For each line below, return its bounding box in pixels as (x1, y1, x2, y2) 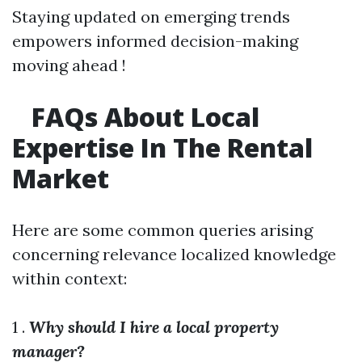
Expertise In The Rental (12, 130, 313, 165)
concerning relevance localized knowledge (12, 244, 336, 264)
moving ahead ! (12, 55, 126, 75)
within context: (12, 268, 127, 288)
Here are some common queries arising (12, 220, 313, 240)
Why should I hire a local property (29, 317, 279, 337)
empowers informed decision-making (12, 31, 298, 51)
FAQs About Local (25, 99, 259, 134)
